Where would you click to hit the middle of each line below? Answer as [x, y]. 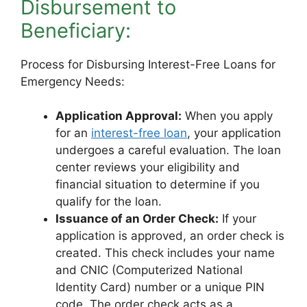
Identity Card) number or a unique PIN [160, 287]
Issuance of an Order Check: [137, 219]
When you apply [227, 116]
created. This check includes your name [165, 253]
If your [237, 219]
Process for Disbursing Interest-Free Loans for [148, 64]
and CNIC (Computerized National [149, 270]
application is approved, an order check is [170, 236]
